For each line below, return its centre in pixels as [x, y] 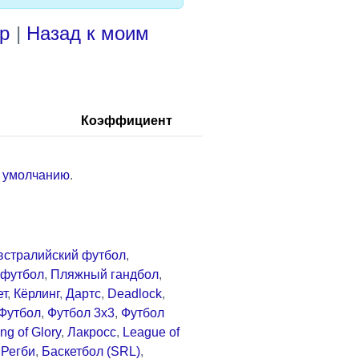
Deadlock [135, 293]
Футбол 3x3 [81, 313]
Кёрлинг [36, 293]
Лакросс [92, 332]
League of [151, 332]
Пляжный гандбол [105, 274]
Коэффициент [127, 120]
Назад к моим [88, 33]
